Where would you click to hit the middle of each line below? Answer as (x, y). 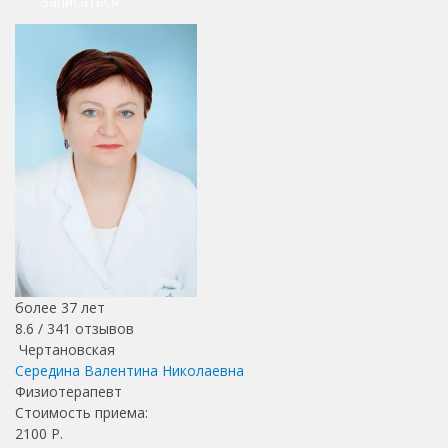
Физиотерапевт (68, 391)
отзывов (102, 328)
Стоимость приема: (83, 412)
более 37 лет (60, 307)
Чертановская (65, 349)
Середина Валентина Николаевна (129, 370)
